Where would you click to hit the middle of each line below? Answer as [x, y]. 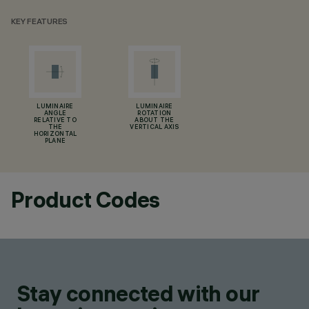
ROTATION [154, 114]
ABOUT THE [154, 121]
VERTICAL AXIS [154, 128]
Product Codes [86, 200]
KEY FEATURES [40, 22]
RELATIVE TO [55, 121]
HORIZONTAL [55, 134]
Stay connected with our [138, 293]
